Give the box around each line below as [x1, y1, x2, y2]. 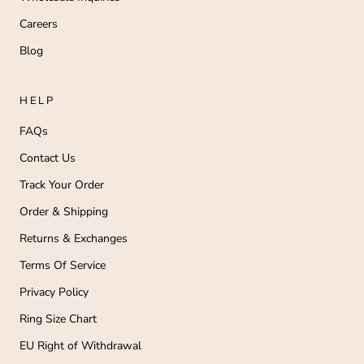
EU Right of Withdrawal [19, 337, 141, 353]
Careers [19, 15, 58, 32]
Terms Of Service [19, 257, 106, 273]
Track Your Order [19, 176, 104, 193]
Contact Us [19, 149, 76, 166]
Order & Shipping [19, 203, 108, 219]
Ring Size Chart [19, 310, 97, 327]
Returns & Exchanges [19, 230, 128, 246]
